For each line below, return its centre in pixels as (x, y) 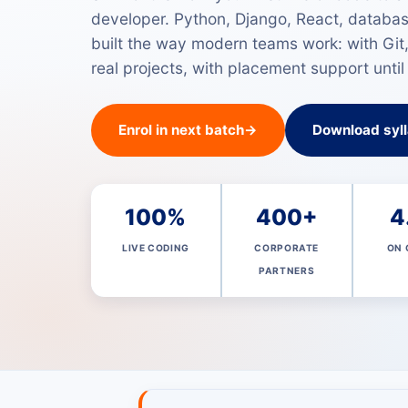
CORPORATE (286, 247)
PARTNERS (287, 270)
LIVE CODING (156, 247)
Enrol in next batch (181, 129)
